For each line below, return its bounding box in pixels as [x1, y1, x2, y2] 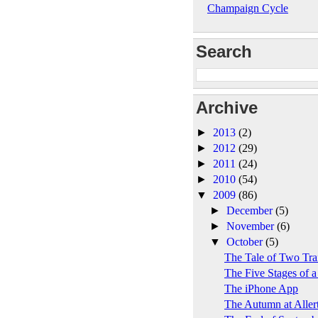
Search [196, 41, 252, 61]
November [226, 219, 278, 232]
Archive [196, 97, 258, 117]
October [226, 235, 266, 248]
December [226, 204, 276, 216]
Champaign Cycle [207, 1, 288, 14]
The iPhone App [224, 282, 298, 295]
